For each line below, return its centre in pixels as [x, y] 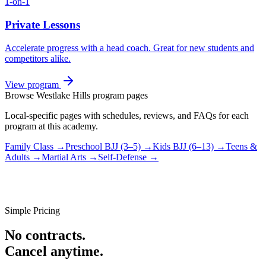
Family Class [29, 146]
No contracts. [45, 235]
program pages [119, 95]
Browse [20, 95]
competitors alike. [38, 58]
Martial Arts [64, 157]
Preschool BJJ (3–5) [103, 146]
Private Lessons [42, 24]
